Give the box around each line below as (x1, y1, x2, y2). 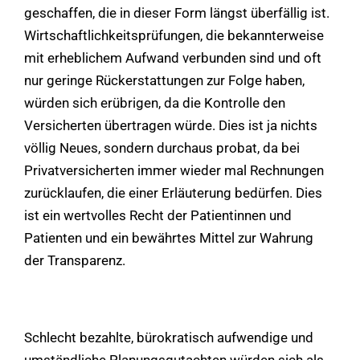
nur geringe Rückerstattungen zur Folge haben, (24, 72, 305, 88)
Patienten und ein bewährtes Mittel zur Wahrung (24, 229, 313, 246)
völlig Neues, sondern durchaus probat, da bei (24, 139, 300, 156)
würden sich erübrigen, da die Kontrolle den (24, 94, 285, 111)
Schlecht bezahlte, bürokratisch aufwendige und (24, 329, 313, 346)
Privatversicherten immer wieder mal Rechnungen (24, 162, 324, 178)
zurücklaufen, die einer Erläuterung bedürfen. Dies (24, 184, 322, 201)
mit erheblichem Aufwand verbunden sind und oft (24, 49, 321, 66)
